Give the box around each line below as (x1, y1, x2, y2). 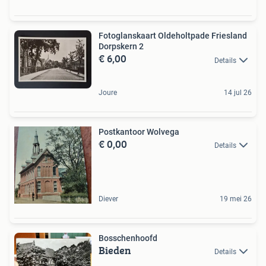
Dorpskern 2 (99, 42, 144, 52)
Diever (99, 194, 118, 203)
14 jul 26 (224, 88, 252, 97)
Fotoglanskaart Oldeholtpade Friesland (99, 31, 247, 41)
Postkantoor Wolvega (99, 126, 179, 137)
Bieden (99, 242, 131, 258)
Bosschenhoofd (99, 233, 157, 243)
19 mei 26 (220, 194, 252, 203)
